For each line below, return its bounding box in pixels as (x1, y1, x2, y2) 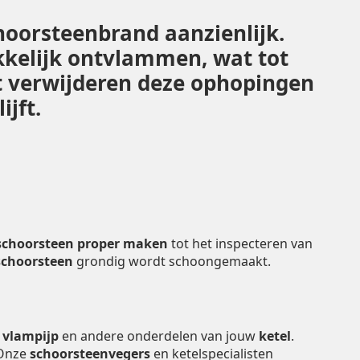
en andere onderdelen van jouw (59, 327, 259, 346)
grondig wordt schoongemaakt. (73, 252, 271, 270)
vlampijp (2, 327, 59, 346)
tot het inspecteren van (168, 234, 313, 252)
